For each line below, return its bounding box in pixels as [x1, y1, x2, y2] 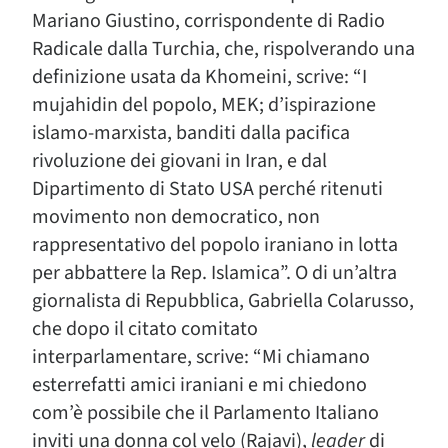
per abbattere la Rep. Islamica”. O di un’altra [32, 259, 397, 287]
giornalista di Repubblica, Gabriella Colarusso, [32, 287, 414, 315]
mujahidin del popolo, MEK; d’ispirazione [32, 91, 376, 119]
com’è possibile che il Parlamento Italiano [32, 399, 379, 427]
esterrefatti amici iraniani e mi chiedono [32, 371, 367, 399]
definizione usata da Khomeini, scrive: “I [32, 63, 367, 91]
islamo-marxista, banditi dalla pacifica [32, 119, 350, 147]
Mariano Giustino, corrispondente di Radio [32, 7, 385, 35]
